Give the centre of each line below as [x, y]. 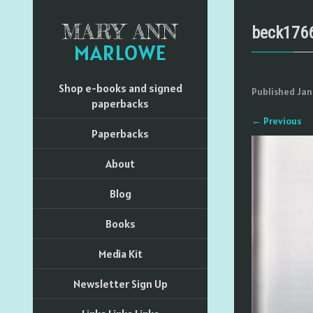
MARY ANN [120, 31]
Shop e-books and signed [120, 88]
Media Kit [120, 254]
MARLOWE [120, 52]
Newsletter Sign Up [120, 284]
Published [274, 92]
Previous [281, 121]
